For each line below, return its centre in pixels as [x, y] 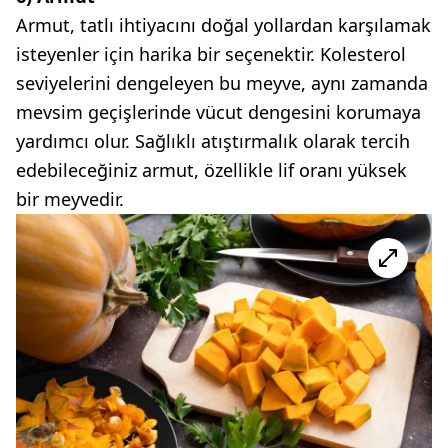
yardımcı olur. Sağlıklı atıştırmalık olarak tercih [213, 140]
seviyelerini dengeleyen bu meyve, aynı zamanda [222, 82]
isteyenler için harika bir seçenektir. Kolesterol [211, 53]
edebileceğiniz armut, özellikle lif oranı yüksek [211, 169]
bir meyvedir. [70, 198]
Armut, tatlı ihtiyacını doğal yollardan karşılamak [223, 24]
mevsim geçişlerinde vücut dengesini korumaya [218, 111]
